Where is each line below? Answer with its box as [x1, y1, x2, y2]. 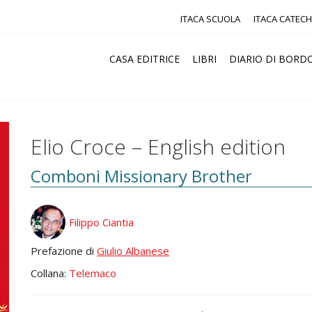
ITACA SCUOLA [180, 13, 240, 25]
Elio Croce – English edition [31, 132, 286, 161]
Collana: [31, 266, 69, 280]
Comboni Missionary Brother [31, 164, 252, 187]
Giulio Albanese [97, 244, 169, 258]
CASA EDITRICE [109, 52, 180, 65]
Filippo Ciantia [69, 215, 134, 229]
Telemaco [69, 266, 116, 280]
